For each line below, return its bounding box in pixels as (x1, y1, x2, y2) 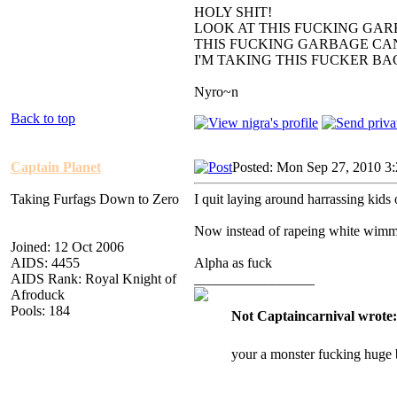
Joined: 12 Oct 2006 (11, 238, 124, 254)
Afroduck (11, 286, 65, 302)
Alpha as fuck (194, 254, 272, 270)
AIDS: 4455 (11, 254, 80, 270)
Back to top (11, 110, 75, 126)
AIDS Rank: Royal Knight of (11, 270, 176, 286)
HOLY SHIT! (194, 4, 272, 19)
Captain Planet (11, 159, 101, 175)
